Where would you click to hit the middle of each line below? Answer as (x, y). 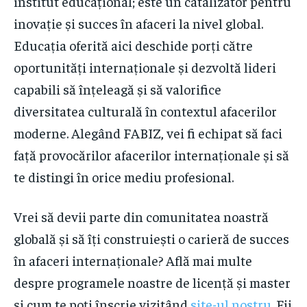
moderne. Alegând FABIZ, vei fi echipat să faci (148, 132)
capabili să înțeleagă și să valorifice (118, 88)
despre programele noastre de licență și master (152, 282)
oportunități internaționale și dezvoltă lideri (145, 66)
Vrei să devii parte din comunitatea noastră (141, 216)
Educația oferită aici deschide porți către (133, 45)
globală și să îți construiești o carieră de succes (151, 238)
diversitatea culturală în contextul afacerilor (145, 110)
